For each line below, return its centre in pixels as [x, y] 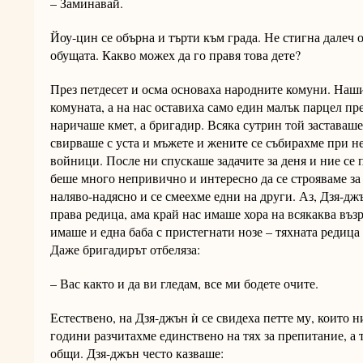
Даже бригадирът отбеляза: [125, 250]
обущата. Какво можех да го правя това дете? [175, 55]
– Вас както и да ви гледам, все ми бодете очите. [184, 284]
